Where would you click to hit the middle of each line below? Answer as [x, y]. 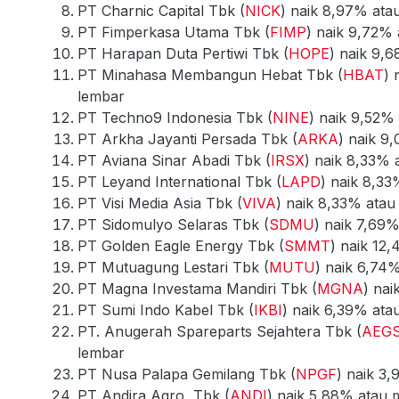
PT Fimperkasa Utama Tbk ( [174, 32]
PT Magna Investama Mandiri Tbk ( [197, 288]
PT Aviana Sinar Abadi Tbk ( [174, 160]
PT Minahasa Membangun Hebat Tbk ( [210, 74]
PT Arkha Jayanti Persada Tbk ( [187, 138]
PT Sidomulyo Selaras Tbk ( [173, 224]
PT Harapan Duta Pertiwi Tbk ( [183, 53]
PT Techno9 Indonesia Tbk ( [175, 117]
